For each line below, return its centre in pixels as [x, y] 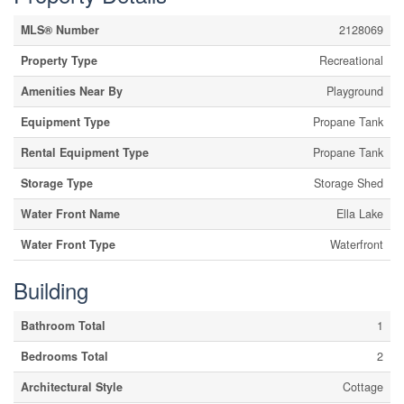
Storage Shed [349, 183]
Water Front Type [68, 244]
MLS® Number [60, 30]
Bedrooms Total [64, 356]
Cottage [363, 387]
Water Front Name [70, 214]
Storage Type [57, 183]
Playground [355, 91]
